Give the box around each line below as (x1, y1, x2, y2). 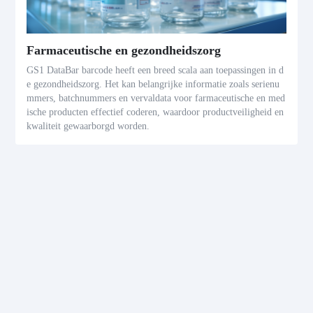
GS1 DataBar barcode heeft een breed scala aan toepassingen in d (27, 65, 284, 76)
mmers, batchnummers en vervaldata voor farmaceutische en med (27, 93, 286, 104)
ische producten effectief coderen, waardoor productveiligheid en (27, 107, 284, 118)
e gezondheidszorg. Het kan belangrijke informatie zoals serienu (27, 79, 280, 90)
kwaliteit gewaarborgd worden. (27, 121, 150, 132)
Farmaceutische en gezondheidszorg (27, 43, 221, 58)
